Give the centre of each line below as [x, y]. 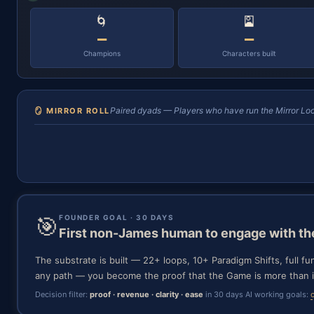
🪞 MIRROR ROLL [72, 111]
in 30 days [223, 294]
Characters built [250, 53]
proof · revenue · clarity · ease [146, 294]
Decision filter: [62, 294]
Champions [102, 53]
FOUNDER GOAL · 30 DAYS [117, 217]
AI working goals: [278, 294]
